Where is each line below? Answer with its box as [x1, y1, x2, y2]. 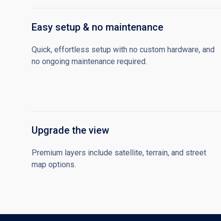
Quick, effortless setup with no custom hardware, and [32, 45, 215, 54]
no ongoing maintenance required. [32, 57, 147, 66]
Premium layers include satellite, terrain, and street [32, 148, 206, 157]
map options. [32, 160, 76, 169]
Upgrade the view [32, 124, 109, 136]
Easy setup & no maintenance [32, 21, 163, 33]
